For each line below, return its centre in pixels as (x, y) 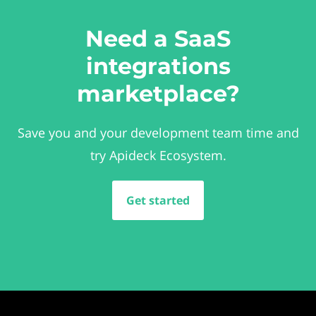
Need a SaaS (158, 38)
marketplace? (158, 93)
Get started (158, 200)
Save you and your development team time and (158, 133)
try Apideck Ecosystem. (158, 155)
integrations (158, 66)
